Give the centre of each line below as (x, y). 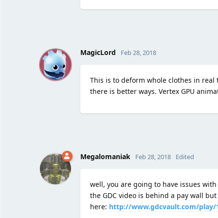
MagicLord (98, 52)
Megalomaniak (105, 156)
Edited (185, 156)
